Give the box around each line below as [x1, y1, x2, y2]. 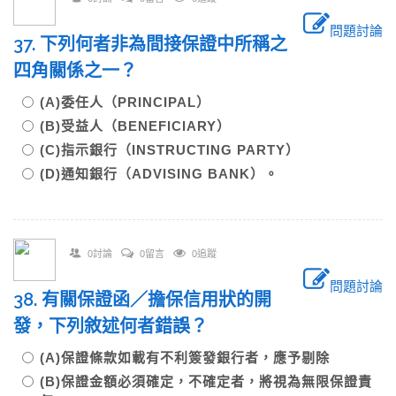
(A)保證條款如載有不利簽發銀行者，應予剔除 [40, 350, 330, 365]
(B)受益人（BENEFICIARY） [40, 118, 231, 133]
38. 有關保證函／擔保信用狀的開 [13, 289, 271, 310]
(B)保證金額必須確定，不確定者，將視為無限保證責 [40, 374, 372, 389]
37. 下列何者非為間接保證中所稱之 [13, 34, 287, 55]
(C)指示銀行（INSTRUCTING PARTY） [40, 142, 300, 157]
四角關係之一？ [13, 60, 137, 81]
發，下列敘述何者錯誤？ [13, 316, 208, 337]
